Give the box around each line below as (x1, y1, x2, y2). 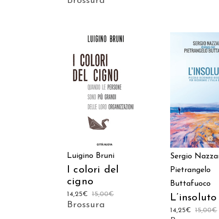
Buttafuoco (170, 179, 211, 188)
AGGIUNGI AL (88, 80, 126, 86)
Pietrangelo (170, 166, 211, 174)
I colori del (67, 164, 119, 175)
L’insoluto (170, 192, 217, 203)
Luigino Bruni (67, 152, 114, 160)
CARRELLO (91, 93, 121, 100)
